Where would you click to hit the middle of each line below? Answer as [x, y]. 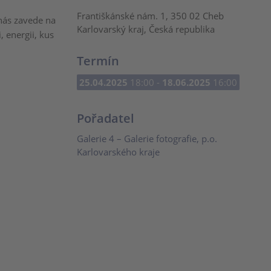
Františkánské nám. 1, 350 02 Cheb [150, 16]
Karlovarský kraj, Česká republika [146, 29]
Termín [98, 61]
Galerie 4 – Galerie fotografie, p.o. [147, 139]
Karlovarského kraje [118, 152]
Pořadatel [106, 118]
